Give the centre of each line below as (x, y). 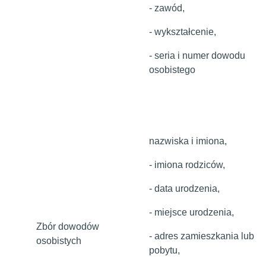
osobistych (59, 241)
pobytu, (164, 250)
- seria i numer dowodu (197, 56)
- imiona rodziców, (187, 165)
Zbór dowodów (68, 227)
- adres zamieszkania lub (202, 236)
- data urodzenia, (184, 189)
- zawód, (167, 8)
